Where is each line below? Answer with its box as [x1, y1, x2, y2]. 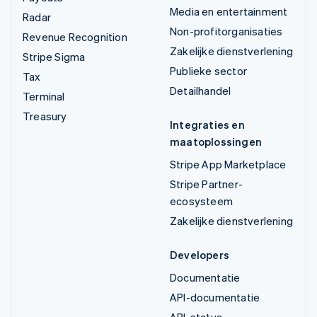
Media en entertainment [170, 4, 288, 19]
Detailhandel [170, 83, 231, 98]
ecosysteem [170, 194, 233, 209]
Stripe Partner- [170, 177, 243, 192]
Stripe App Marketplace [170, 157, 287, 172]
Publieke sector [170, 64, 247, 79]
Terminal [23, 89, 65, 104]
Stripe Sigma [23, 50, 86, 64]
